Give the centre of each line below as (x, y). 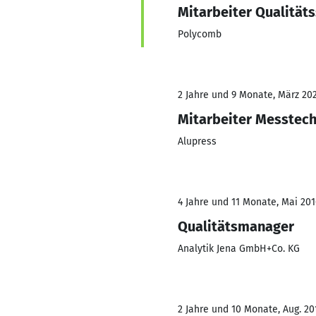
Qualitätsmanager (236, 226)
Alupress (197, 141)
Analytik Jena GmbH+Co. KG (239, 249)
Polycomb (200, 34)
